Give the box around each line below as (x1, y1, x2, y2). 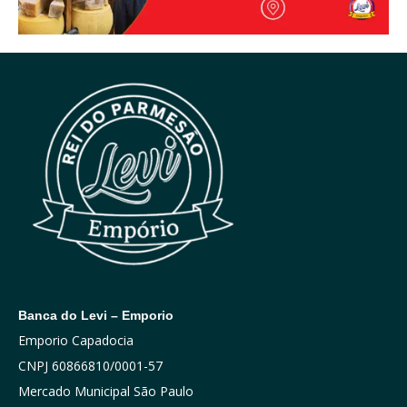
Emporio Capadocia (18, 331, 134, 349)
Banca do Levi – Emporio (18, 307, 174, 323)
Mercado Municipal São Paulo (18, 382, 194, 400)
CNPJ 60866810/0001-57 (18, 356, 163, 374)
